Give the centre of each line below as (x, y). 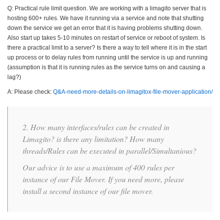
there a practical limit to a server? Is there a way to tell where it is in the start (107, 48)
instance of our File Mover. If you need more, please (103, 179)
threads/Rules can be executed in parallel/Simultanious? (110, 151)
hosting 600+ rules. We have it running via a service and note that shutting (106, 18)
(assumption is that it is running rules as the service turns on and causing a (106, 67)
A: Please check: (30, 92)
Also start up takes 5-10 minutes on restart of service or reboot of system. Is (106, 38)
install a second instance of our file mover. (88, 191)
